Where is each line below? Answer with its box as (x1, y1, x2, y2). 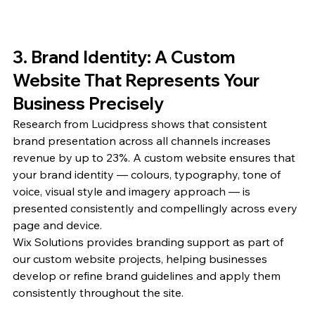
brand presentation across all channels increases (13, 134, 274, 148)
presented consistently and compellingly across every (13, 201, 300, 216)
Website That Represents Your (13, 70, 263, 91)
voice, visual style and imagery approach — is (13, 184, 253, 199)
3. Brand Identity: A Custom (13, 46, 239, 68)
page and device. (13, 218, 102, 233)
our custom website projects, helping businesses (13, 252, 270, 266)
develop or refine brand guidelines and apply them (13, 269, 283, 283)
